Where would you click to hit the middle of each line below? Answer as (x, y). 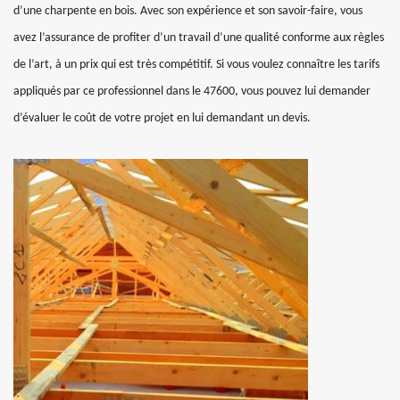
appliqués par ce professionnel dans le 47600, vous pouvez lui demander (192, 92)
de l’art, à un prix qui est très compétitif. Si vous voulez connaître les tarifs (196, 65)
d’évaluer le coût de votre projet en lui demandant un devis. (162, 118)
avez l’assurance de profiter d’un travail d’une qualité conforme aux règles (199, 38)
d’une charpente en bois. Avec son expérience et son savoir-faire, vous (188, 11)
